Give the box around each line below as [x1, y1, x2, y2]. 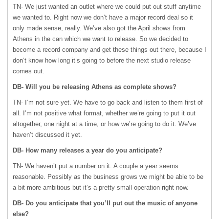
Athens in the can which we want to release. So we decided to [13, 35, 188, 43]
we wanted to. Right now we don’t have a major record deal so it [13, 14, 193, 21]
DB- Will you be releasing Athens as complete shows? [13, 83, 176, 90]
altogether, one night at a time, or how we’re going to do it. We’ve [13, 120, 196, 128]
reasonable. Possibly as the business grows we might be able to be [13, 173, 203, 180]
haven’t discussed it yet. [13, 131, 82, 138]
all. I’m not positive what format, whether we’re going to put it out [13, 109, 196, 117]
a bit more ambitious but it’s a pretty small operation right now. [13, 184, 189, 191]
